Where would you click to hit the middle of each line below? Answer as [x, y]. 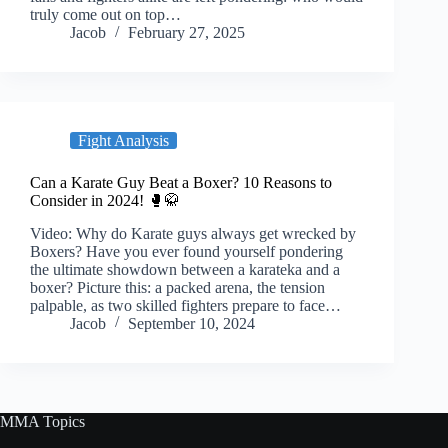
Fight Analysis [123, 141]
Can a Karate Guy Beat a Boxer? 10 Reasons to [181, 183]
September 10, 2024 [191, 324]
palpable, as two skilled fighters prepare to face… [185, 306]
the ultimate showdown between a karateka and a [185, 270]
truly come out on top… [105, 15]
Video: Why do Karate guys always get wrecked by [193, 234]
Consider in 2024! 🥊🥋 [105, 201]
